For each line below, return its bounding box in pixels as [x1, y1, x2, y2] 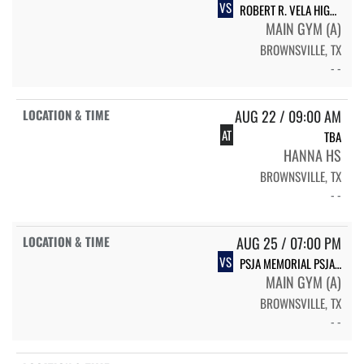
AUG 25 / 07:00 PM [236, 232, 341, 253]
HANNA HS [284, 144, 341, 166]
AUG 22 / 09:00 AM [235, 105, 341, 127]
